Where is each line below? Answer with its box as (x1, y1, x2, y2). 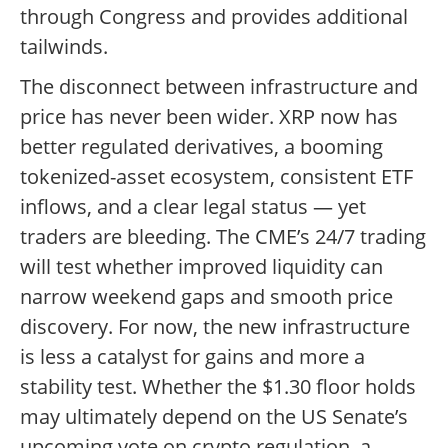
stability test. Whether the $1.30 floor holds (20, 373, 416, 401)
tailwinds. (20, 33, 108, 61)
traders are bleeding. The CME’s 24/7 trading (20, 223, 426, 251)
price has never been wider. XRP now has (20, 103, 398, 131)
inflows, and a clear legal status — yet (20, 193, 366, 221)
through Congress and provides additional (20, 3, 408, 31)
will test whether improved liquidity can (20, 253, 383, 281)
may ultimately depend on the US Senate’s (20, 403, 408, 431)
